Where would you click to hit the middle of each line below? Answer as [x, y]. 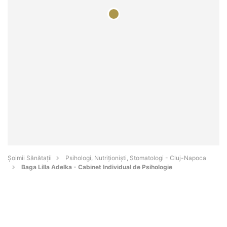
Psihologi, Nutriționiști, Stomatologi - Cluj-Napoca [136, 158]
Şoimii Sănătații [30, 158]
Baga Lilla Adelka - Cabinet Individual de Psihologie [97, 167]
